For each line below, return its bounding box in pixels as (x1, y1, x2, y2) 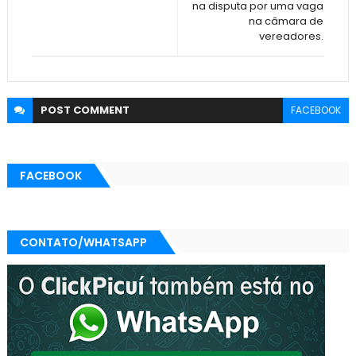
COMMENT (72, 103, 130, 118)
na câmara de (249, 14, 324, 29)
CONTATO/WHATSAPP (19, 234, 147, 250)
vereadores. (259, 29, 324, 44)
